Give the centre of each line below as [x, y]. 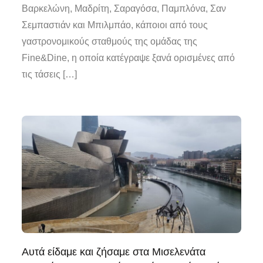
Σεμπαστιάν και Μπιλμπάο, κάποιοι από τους [115, 25]
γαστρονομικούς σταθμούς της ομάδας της [110, 41]
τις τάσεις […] [50, 74]
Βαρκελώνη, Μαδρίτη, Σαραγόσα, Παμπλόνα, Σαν [124, 8]
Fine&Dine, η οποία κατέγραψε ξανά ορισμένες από [129, 58]
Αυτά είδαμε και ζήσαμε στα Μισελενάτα [114, 252]
